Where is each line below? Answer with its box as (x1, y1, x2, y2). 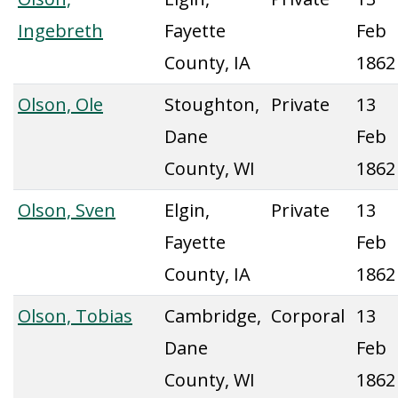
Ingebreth (18, 19, 103, 43)
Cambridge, (164, 304, 261, 328)
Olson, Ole (18, 92, 103, 116)
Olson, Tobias (18, 304, 132, 328)
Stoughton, (164, 92, 259, 116)
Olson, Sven (18, 198, 115, 222)
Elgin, (164, 198, 210, 222)
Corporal (271, 304, 345, 328)
